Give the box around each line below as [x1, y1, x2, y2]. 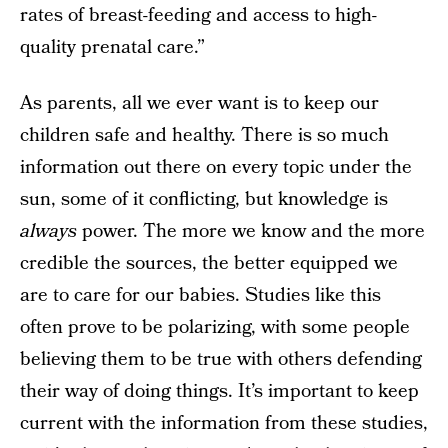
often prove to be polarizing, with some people [20, 314, 410, 341]
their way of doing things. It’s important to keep [20, 378, 419, 405]
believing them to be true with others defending [20, 346, 422, 373]
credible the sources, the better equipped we [20, 250, 398, 277]
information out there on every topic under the [20, 154, 412, 181]
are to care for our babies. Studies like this [20, 282, 381, 309]
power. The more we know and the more [77, 218, 425, 245]
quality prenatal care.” [20, 34, 205, 61]
